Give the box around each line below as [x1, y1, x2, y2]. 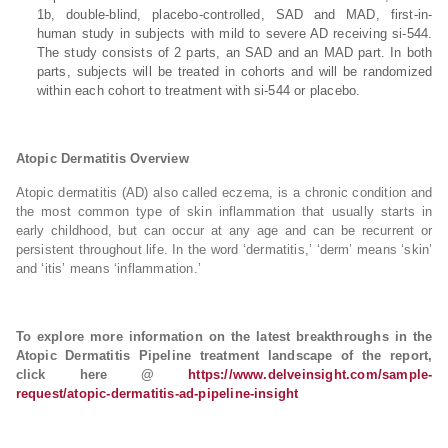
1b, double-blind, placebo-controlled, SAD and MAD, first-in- [36, 7, 433, 22]
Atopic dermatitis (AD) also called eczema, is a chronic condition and [15, 185, 433, 200]
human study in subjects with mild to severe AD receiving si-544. [36, 26, 433, 41]
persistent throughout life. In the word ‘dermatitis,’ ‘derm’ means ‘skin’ [15, 242, 433, 257]
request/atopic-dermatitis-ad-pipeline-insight [15, 386, 299, 401]
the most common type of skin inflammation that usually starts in [15, 204, 433, 219]
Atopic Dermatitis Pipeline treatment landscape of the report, [15, 348, 433, 363]
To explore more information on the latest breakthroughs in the [15, 329, 433, 344]
